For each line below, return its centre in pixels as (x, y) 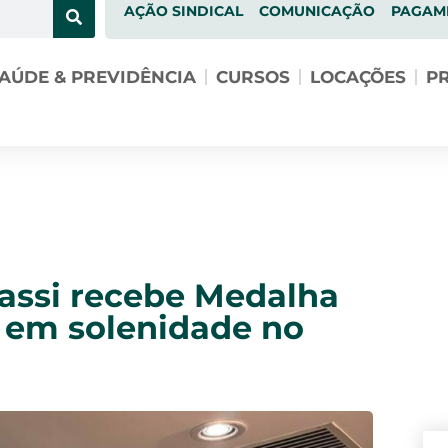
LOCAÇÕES (357, 77)
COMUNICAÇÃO (316, 11)
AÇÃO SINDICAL (183, 11)
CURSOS (252, 77)
